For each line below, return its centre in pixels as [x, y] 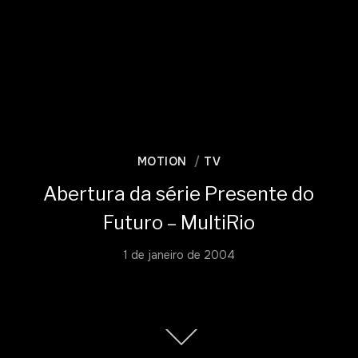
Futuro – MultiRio [179, 222]
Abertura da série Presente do [179, 193]
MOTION [162, 161]
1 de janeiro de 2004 [179, 255]
